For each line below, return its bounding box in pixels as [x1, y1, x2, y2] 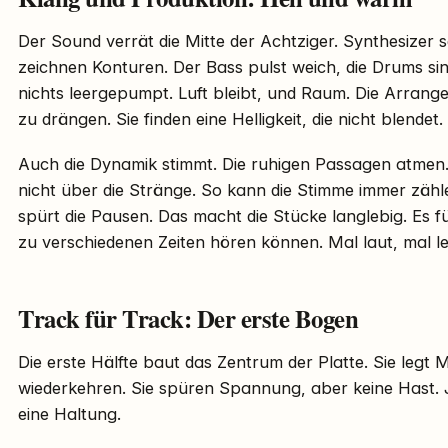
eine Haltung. [18, 404, 121, 425]
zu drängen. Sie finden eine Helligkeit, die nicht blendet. [18, 109, 443, 130]
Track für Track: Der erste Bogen [18, 300, 359, 337]
